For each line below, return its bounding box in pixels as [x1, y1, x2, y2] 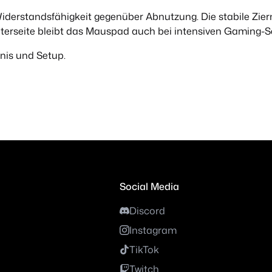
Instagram [129, 223, 177, 237]
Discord [129, 204, 165, 218]
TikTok [129, 243, 159, 257]
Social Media [119, 180, 179, 194]
